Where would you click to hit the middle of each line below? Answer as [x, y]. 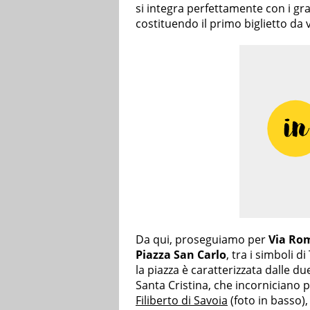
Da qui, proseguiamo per [202, 240]
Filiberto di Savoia [182, 301]
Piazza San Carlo [181, 255]
